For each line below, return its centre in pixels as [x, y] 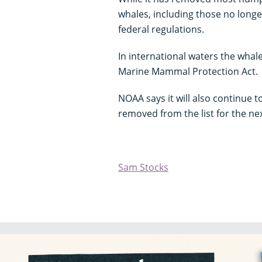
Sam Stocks [143, 167]
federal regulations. [161, 29]
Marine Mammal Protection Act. [188, 71]
